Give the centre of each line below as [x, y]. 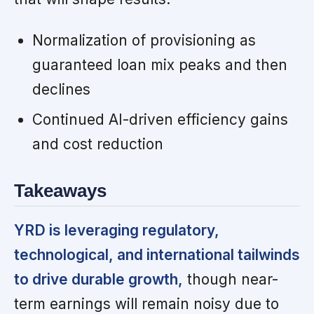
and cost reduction [97, 144]
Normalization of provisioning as [144, 40]
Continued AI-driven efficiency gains [160, 119]
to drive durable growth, [98, 280]
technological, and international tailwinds [157, 255]
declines [61, 89]
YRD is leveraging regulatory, [117, 231]
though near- [231, 280]
